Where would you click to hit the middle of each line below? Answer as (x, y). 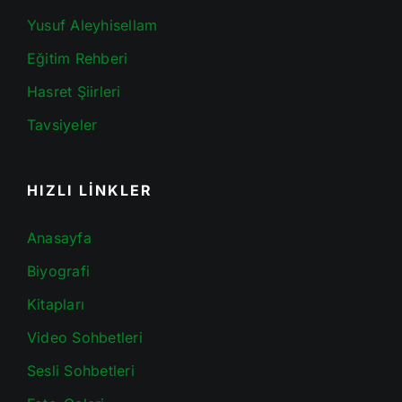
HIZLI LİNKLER (89, 191)
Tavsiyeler (62, 125)
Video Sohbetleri (84, 338)
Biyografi (58, 271)
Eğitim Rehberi (77, 59)
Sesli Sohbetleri (80, 371)
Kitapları (56, 305)
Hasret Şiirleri (74, 92)
